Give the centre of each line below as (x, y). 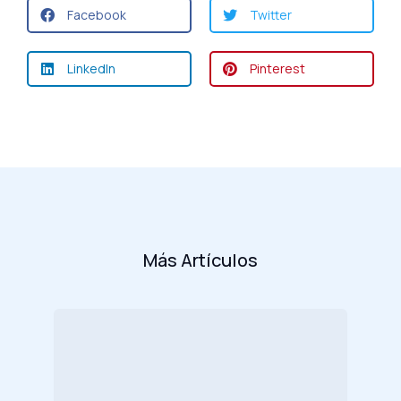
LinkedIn (91, 69)
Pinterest (277, 69)
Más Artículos (200, 260)
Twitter (271, 15)
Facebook (97, 15)
